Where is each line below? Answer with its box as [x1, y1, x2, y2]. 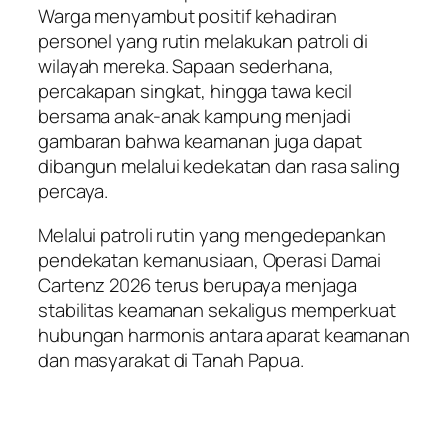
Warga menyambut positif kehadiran [38, 3, 337, 30]
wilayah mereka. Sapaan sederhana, [38, 53, 334, 80]
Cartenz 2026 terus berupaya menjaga [38, 271, 357, 298]
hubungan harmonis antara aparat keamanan [38, 321, 410, 348]
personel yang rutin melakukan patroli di [38, 28, 368, 55]
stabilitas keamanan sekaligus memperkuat [38, 296, 396, 323]
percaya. [38, 178, 109, 205]
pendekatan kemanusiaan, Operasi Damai [38, 246, 382, 273]
